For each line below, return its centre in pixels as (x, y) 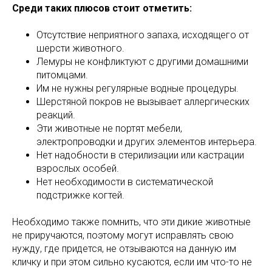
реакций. (56, 115)
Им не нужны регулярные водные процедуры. (138, 88)
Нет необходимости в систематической (125, 182)
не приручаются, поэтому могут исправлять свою (123, 235)
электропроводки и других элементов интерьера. (147, 141)
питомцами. (62, 75)
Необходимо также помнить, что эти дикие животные (131, 222)
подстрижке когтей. (80, 195)
